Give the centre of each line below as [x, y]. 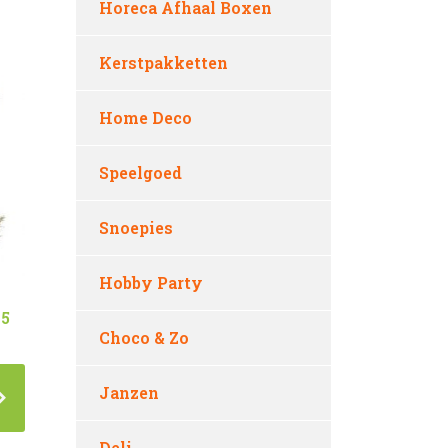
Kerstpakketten [163, 62]
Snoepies [136, 227]
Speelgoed [140, 172]
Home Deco [145, 117]
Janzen [129, 392]
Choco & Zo [144, 337]
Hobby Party [151, 282]
